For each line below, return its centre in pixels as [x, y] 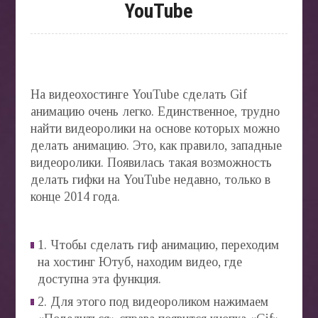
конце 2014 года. [75, 197]
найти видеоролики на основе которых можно [155, 128]
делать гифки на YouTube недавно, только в [150, 180]
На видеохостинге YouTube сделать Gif [138, 94]
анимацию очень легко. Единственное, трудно [155, 111]
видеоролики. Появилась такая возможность [151, 163]
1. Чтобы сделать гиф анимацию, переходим [158, 245]
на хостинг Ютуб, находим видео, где [139, 262]
